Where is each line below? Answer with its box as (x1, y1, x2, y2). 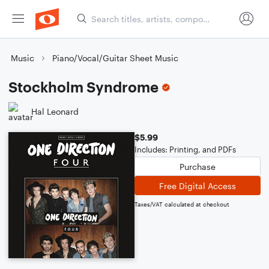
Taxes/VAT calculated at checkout (134, 201, 229, 208)
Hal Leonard (31, 106, 79, 116)
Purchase (180, 161, 216, 172)
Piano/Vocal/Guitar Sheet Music (52, 53, 178, 63)
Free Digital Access (159, 180, 236, 191)
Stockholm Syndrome (8, 78, 159, 95)
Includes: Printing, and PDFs (134, 145, 236, 154)
